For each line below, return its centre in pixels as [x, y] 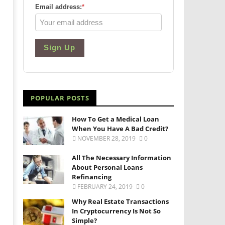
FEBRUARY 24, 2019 [105, 187]
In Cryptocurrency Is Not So [117, 211]
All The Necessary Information [122, 158]
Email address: [58, 7]
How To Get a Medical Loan [116, 119]
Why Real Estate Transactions [121, 202]
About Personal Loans [107, 167]
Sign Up [60, 47]
